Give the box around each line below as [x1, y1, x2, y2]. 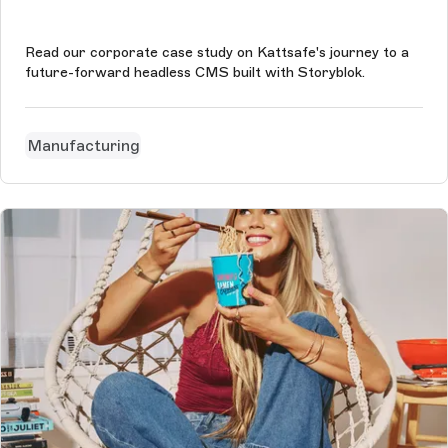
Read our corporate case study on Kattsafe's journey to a [25, 44, 409, 62]
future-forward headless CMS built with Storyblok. [25, 64, 365, 82]
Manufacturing [26, 135, 140, 155]
